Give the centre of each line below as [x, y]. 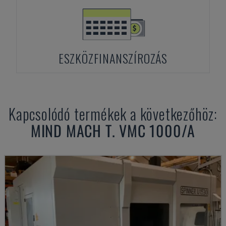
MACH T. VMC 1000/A [131, 130]
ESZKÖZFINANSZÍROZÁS [113, 58]
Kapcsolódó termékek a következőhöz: [113, 114]
